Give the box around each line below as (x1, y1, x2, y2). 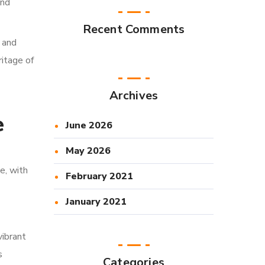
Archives (109, 88, 159, 104)
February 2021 (66, 170, 133, 183)
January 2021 (66, 195, 127, 208)
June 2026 (66, 119, 112, 132)
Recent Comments (82, 21, 185, 37)
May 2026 (66, 144, 111, 157)
